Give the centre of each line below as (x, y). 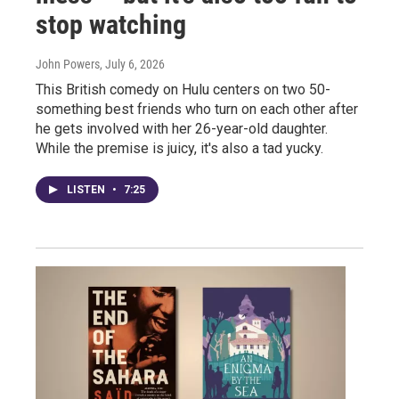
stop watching (111, 25)
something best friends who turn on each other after (197, 110)
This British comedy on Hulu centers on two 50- (183, 90)
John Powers (68, 65)
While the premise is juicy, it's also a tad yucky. (179, 149)
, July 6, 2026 (132, 65)
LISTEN (87, 190)
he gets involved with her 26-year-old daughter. (182, 129)
